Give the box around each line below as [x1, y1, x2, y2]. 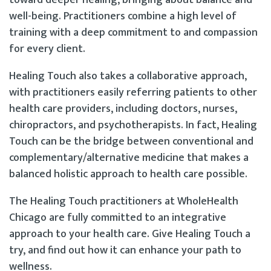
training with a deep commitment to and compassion [9, 23, 258, 42]
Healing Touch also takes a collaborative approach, [9, 67, 247, 85]
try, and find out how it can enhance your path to [9, 241, 241, 260]
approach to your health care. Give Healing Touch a [9, 224, 250, 243]
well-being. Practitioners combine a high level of [9, 7, 237, 25]
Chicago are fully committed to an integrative [9, 208, 226, 227]
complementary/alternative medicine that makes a [9, 148, 249, 167]
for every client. [9, 39, 85, 58]
